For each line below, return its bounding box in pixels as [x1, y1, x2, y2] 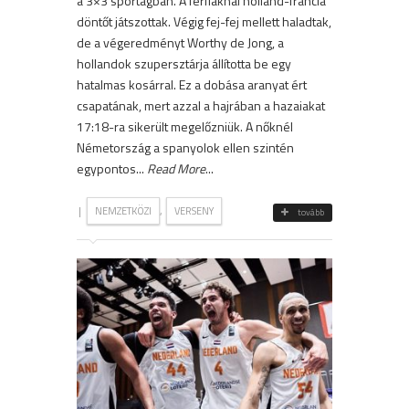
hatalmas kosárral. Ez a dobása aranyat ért [77, 74, 307, 94]
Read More [147, 158, 205, 178]
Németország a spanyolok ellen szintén [77, 137, 294, 157]
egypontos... [77, 158, 147, 178]
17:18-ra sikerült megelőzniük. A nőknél [77, 116, 293, 136]
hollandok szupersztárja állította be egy [77, 53, 291, 73]
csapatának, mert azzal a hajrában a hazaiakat [77, 95, 325, 115]
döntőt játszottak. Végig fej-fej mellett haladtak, [77, 11, 331, 31]
